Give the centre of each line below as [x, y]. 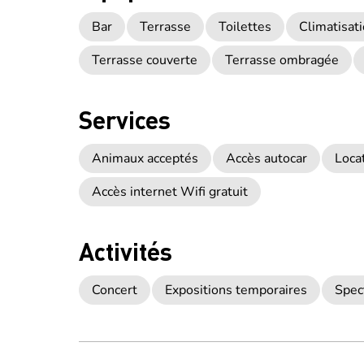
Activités [126, 251]
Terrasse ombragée [282, 60]
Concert [115, 290]
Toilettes [245, 27]
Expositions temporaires [236, 290]
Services [125, 119]
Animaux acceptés [145, 158]
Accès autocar [266, 158]
